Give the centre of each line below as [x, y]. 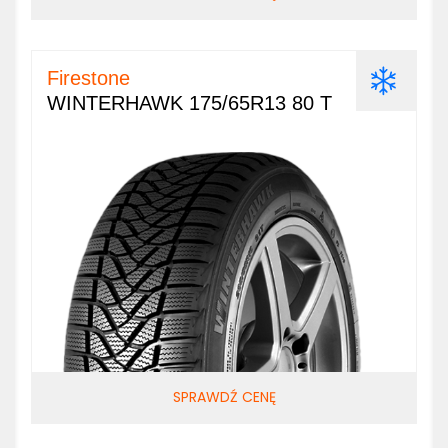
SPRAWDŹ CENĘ [224, 397]
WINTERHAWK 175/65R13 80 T [189, 103]
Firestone [88, 78]
